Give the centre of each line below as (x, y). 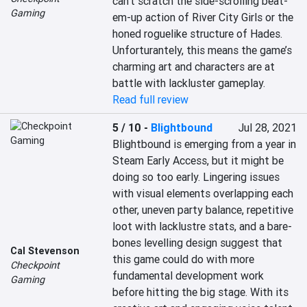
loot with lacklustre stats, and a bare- (202, 226)
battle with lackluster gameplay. (189, 83)
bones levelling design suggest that (198, 243)
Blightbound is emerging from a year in (205, 144)
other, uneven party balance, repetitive (203, 210)
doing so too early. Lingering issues (196, 177)
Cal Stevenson (45, 250)
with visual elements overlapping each (203, 193)
